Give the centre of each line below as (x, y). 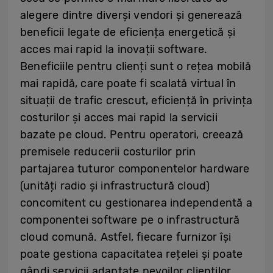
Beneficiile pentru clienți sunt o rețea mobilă (136, 66)
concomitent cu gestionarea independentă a (136, 203)
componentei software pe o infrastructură (130, 220)
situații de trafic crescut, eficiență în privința (136, 101)
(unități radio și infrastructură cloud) (115, 186)
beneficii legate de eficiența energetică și (128, 32)
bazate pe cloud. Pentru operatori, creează (132, 135)
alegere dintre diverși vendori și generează (131, 15)
